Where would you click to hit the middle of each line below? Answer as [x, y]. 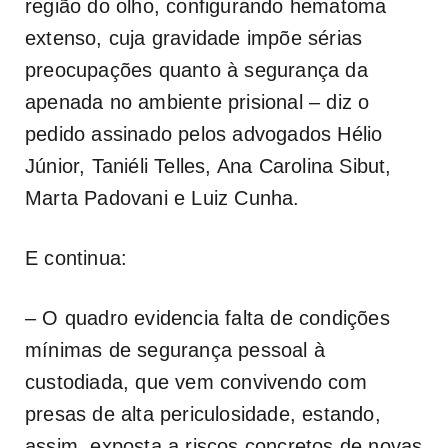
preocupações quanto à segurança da [196, 69]
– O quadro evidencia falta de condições [207, 317]
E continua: [76, 257]
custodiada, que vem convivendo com [196, 381]
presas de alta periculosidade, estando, [203, 413]
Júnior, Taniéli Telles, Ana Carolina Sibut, [208, 165]
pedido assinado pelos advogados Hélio [204, 133]
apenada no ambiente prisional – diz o [197, 101]
